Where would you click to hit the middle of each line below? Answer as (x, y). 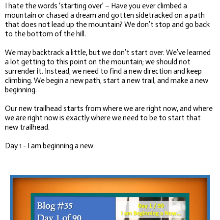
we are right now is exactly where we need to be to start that (103, 118)
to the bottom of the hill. (45, 34)
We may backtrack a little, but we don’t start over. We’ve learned (108, 52)
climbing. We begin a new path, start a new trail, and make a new (107, 80)
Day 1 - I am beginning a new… (52, 146)
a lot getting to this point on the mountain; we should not (98, 62)
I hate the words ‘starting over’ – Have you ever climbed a (96, 6)
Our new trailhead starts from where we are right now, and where (109, 108)
